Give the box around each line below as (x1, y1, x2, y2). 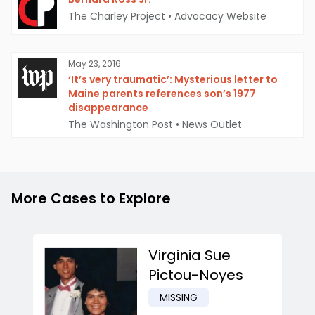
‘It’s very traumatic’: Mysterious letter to (68, 72, 278, 87)
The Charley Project (68, 9, 165, 24)
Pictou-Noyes (148, 265, 243, 285)
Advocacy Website (174, 9, 266, 24)
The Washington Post (68, 117, 173, 132)
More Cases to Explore (11, 188, 171, 209)
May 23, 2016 (68, 58, 121, 70)
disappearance (68, 101, 148, 115)
